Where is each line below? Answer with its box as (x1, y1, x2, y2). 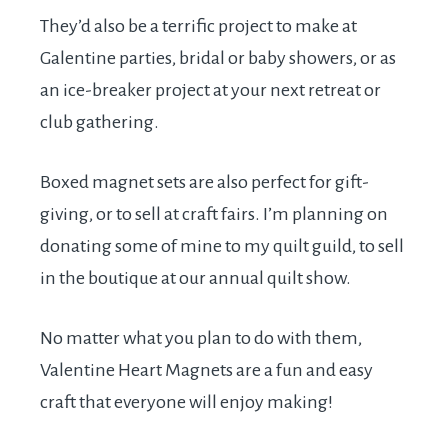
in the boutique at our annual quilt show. (40, 268, 351, 289)
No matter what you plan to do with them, (40, 328, 362, 349)
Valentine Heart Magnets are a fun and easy (40, 360, 373, 381)
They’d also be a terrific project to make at (40, 16, 357, 37)
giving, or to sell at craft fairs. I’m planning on (40, 204, 388, 225)
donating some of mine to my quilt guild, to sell (40, 236, 404, 257)
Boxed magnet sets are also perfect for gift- (40, 172, 369, 193)
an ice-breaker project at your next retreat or (40, 80, 381, 101)
